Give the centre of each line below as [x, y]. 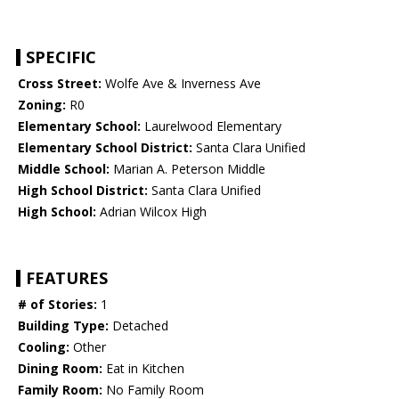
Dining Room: [60, 369]
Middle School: [64, 169]
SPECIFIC [61, 57]
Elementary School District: [105, 148]
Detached [138, 326]
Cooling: [44, 347]
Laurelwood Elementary [211, 126]
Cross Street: [60, 84]
